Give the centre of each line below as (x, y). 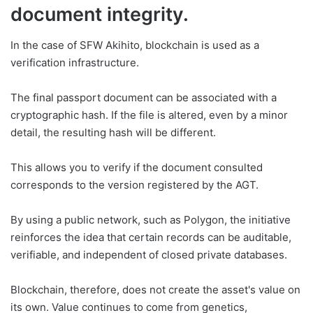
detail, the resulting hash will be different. (113, 133)
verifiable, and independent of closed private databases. (149, 255)
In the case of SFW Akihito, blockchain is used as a (135, 45)
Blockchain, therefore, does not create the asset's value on (155, 290)
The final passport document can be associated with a (144, 98)
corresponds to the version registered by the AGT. (134, 185)
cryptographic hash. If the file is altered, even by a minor (149, 115)
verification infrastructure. (75, 63)
